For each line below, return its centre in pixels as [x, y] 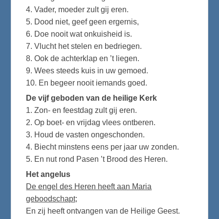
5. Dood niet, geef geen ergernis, [83, 22]
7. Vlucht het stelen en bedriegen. [84, 46]
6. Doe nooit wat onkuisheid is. [79, 34]
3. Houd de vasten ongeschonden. [86, 134]
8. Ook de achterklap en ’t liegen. [83, 58]
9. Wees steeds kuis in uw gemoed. [87, 70]
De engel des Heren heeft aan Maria [89, 187]
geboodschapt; [52, 199]
